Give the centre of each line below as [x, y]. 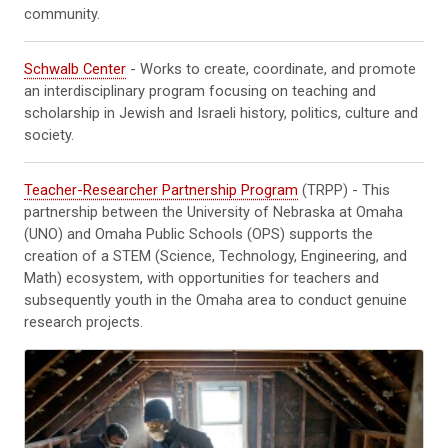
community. [62, 13]
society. [49, 134]
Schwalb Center [75, 68]
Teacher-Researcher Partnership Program [161, 189]
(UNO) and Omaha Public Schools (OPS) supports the [198, 233]
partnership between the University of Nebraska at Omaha [213, 211]
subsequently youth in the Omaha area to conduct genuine [215, 299]
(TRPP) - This [344, 189]
